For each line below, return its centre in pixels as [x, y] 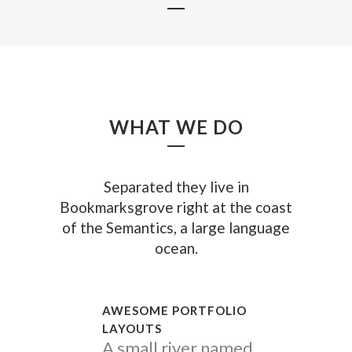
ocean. [176, 247]
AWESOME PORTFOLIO [174, 310]
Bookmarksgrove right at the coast [176, 207]
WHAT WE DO [176, 126]
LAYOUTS [132, 328]
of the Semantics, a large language [176, 227]
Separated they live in [176, 186]
